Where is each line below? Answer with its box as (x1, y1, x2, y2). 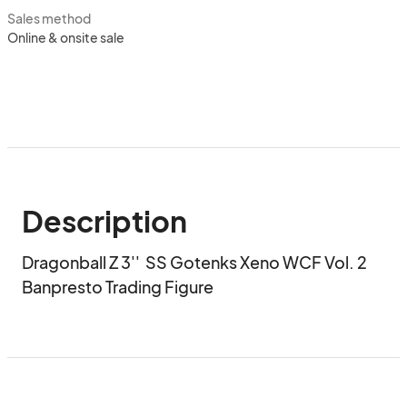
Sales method (7, 10, 91, 26)
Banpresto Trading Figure (22, 276, 213, 297)
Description (22, 203, 187, 239)
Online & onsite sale (7, 29, 124, 45)
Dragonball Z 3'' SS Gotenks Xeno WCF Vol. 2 (22, 252, 367, 273)
